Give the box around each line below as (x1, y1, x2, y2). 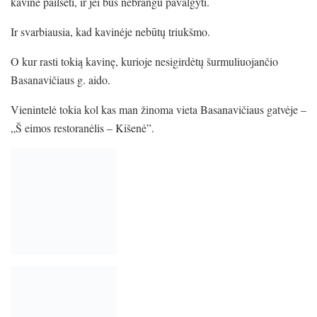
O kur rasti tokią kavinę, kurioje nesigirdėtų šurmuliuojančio (11, 53, 278, 69)
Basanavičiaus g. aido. (11, 71, 110, 87)
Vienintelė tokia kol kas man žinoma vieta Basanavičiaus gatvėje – (11, 101, 306, 117)
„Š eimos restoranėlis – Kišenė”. (11, 120, 154, 135)
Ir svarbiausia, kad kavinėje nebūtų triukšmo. (11, 23, 210, 39)
